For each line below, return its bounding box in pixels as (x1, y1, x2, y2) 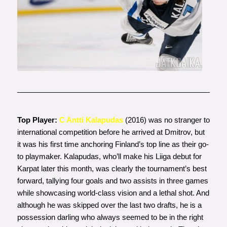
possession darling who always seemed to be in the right (17, 213, 203, 222)
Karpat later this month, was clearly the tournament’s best (17, 164, 207, 173)
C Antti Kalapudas (59, 116, 123, 125)
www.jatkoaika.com (31, 68, 118, 80)
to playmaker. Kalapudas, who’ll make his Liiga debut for (17, 152, 202, 161)
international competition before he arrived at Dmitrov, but (17, 128, 205, 137)
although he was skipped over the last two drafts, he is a (17, 201, 202, 210)
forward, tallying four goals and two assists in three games (17, 176, 208, 185)
